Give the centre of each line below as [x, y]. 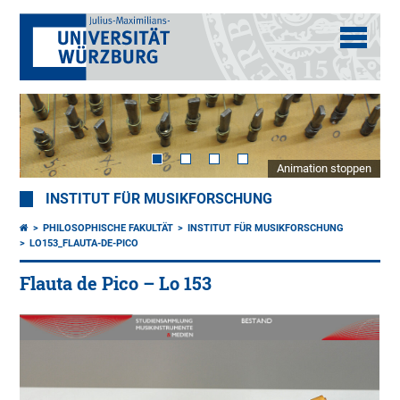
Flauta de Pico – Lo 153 [116, 284]
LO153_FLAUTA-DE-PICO [84, 244]
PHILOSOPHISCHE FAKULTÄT [108, 229]
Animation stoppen [324, 169]
